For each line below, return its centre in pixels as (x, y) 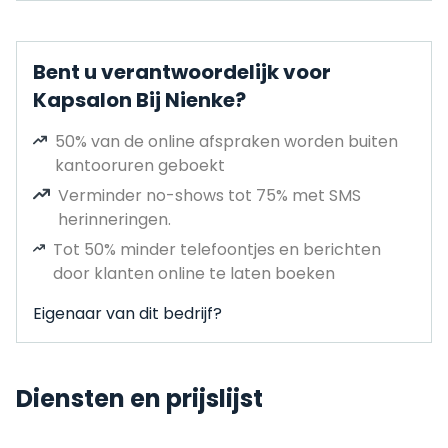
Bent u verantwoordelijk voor (182, 72)
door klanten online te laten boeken (193, 273)
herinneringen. (114, 219)
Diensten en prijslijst (139, 398)
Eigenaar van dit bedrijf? (127, 313)
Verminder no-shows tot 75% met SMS (209, 195)
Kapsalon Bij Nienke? (139, 100)
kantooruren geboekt (139, 165)
